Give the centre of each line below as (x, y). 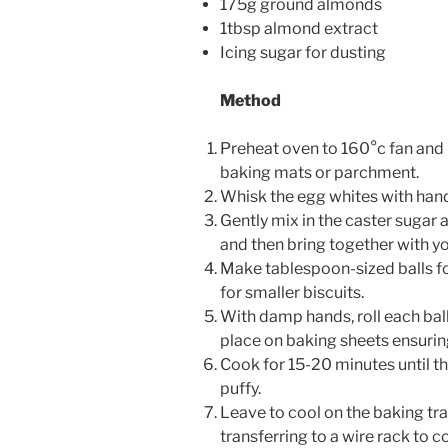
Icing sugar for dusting (303, 53)
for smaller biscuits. (292, 293)
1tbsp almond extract (299, 29)
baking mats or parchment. (319, 173)
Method (250, 101)
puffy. (240, 389)
